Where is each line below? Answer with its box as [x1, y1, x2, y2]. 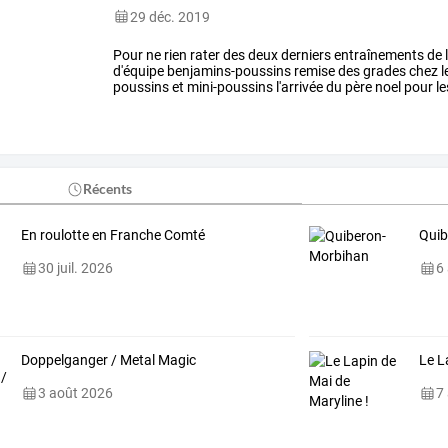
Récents [83, 180, 133, 198]
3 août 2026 [37, 385, 113, 402]
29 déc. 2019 [130, 8, 211, 25]
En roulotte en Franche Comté [20, 227, 205, 244]
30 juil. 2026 [37, 260, 113, 277]
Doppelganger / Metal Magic [20, 352, 196, 369]
